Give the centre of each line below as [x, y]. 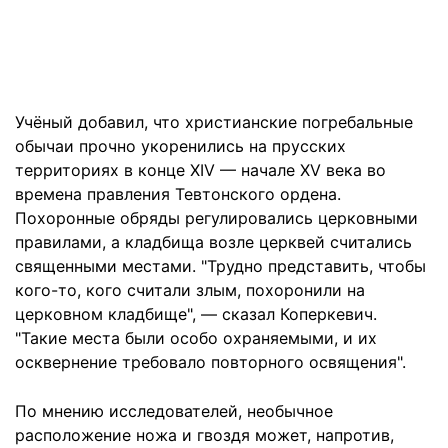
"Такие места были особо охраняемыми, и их [196, 337]
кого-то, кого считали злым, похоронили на [190, 289]
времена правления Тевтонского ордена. [178, 193]
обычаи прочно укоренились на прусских [180, 145]
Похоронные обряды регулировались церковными [216, 217]
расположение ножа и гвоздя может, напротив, [204, 434]
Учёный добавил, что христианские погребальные [214, 121]
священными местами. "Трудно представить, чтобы [220, 265]
